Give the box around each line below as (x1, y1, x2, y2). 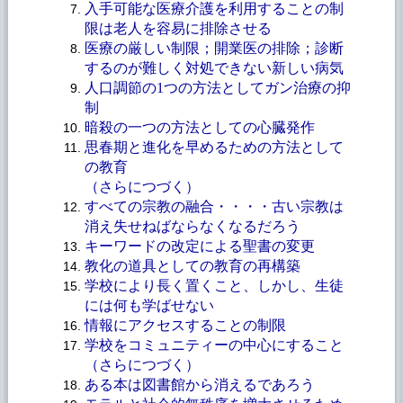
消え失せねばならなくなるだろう (84, 218, 300, 234)
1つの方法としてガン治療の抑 (156, 79, 351, 95)
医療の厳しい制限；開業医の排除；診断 (84, 40, 344, 56)
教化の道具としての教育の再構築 (84, 257, 300, 273)
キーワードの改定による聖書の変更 (84, 237, 315, 254)
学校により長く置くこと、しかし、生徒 (84, 277, 344, 293)
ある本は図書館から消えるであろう (84, 376, 315, 392)
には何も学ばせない (84, 297, 214, 313)
